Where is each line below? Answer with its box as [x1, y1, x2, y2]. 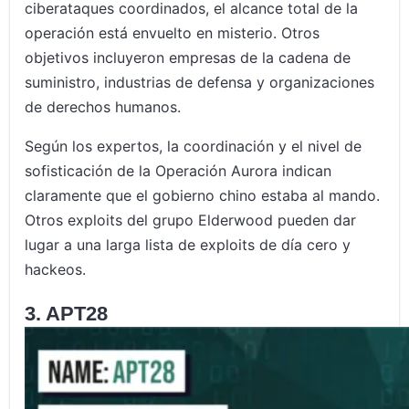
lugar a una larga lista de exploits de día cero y [25, 236, 351, 255]
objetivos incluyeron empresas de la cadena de [25, 48, 351, 68]
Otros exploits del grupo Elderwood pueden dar [25, 211, 357, 230]
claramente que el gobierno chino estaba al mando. [25, 186, 381, 205]
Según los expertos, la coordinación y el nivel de [25, 137, 362, 156]
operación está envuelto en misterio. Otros [25, 24, 320, 43]
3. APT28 [25, 302, 109, 326]
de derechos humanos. [25, 98, 182, 117]
